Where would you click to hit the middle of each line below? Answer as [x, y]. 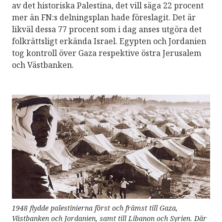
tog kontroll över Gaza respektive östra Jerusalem [107, 53]
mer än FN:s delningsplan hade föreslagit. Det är [104, 17]
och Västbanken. [43, 65]
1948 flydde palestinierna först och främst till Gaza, [95, 208]
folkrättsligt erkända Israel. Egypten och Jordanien [109, 41]
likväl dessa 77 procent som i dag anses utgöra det [107, 29]
